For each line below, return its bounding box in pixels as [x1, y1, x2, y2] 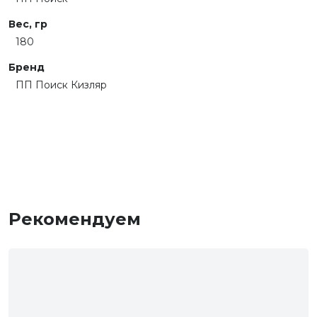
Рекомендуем [8, 209, 141, 229]
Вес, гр [8, 18, 47, 30]
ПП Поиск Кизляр [16, 79, 107, 91]
